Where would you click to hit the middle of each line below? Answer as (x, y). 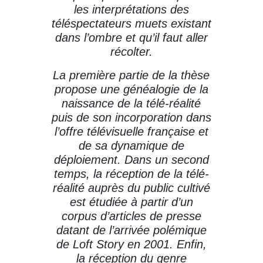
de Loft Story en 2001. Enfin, (131, 244)
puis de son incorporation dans (131, 117)
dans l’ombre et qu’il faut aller (131, 38)
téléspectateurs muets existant (131, 23)
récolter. (131, 52)
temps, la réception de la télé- (131, 174)
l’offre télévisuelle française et (131, 131)
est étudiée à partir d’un (131, 202)
